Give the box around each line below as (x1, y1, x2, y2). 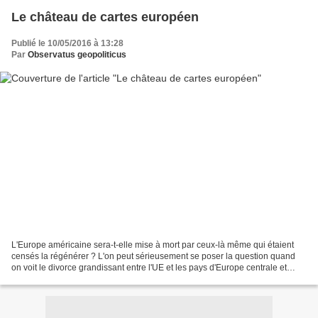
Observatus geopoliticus (28, 50, 126, 60)
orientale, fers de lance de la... (11, 273, 127, 284)
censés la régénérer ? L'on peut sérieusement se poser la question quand (11, 251, 295, 261)
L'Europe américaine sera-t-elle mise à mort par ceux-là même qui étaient (11, 239, 294, 250)
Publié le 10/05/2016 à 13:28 (11, 38, 124, 49)
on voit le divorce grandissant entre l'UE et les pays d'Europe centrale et (11, 262, 287, 273)
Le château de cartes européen (11, 10, 199, 25)
